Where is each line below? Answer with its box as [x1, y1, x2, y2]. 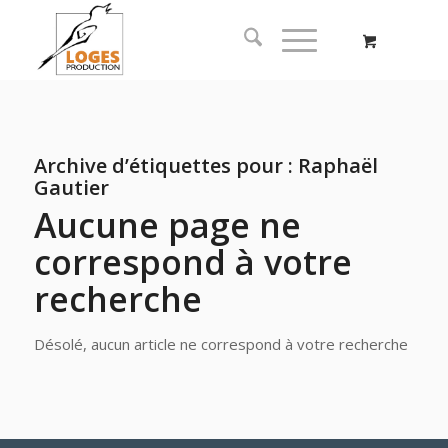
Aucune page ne [33, 202, 301, 248]
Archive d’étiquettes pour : [33, 152, 298, 179]
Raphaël [297, 152, 378, 179]
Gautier [33, 174, 109, 201]
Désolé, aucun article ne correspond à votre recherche [33, 334, 408, 354]
